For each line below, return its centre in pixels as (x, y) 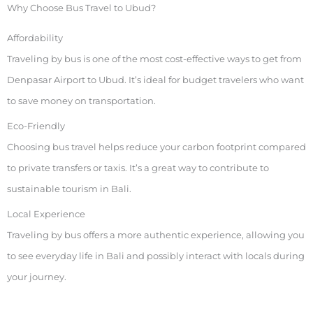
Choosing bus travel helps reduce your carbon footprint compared (156, 147)
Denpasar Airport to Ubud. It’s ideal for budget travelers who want (155, 80)
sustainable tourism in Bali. (69, 189)
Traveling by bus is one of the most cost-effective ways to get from (154, 59)
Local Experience (46, 214)
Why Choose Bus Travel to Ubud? (81, 8)
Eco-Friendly (36, 126)
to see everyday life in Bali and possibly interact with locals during (156, 256)
